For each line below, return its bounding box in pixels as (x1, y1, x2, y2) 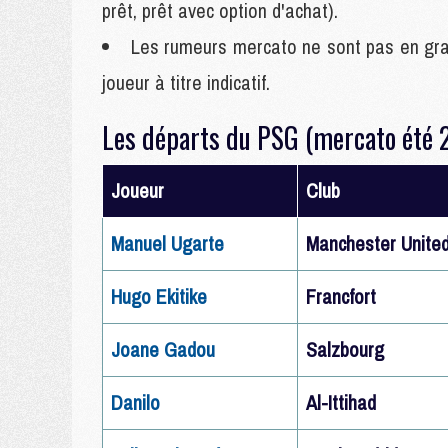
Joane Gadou (111, 336, 215, 363)
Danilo (111, 389, 160, 416)
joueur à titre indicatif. (102, 69, 270, 96)
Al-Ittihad (306, 389, 376, 416)
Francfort (306, 283, 376, 310)
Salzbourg (306, 336, 384, 363)
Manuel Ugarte (111, 230, 224, 257)
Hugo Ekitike (111, 283, 207, 310)
